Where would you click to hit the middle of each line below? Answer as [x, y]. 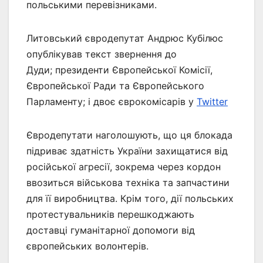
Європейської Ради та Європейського [115, 86]
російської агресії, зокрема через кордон [124, 167]
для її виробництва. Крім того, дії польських [130, 199]
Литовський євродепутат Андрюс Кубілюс [125, 38]
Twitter [212, 102]
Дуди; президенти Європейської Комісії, [119, 70]
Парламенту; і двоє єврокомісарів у [112, 102]
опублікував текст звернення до [102, 54]
